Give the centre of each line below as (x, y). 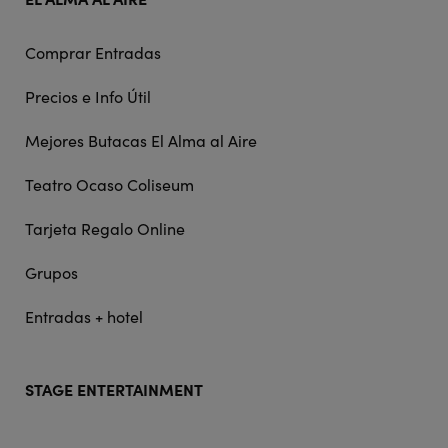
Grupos (51, 272)
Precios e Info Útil (87, 96)
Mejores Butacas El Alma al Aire (140, 140)
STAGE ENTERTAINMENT (113, 388)
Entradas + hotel (83, 316)
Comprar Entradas (92, 52)
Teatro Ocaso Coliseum (109, 184)
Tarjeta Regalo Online (104, 228)
